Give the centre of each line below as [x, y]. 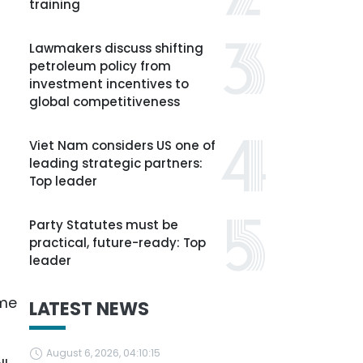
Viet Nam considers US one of [122, 145]
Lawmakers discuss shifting [116, 48]
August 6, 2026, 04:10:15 [103, 353]
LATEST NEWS [89, 309]
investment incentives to [109, 84]
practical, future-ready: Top [117, 243]
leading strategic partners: [116, 163]
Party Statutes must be [104, 225]
